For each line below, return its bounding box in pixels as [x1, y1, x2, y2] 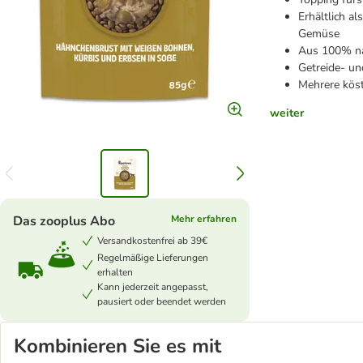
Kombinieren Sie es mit [14, 333, 221, 359]
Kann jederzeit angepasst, [97, 280, 208, 293]
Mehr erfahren [171, 212, 237, 225]
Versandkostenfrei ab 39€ [97, 234, 207, 247]
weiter [270, 105, 305, 121]
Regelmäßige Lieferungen [97, 251, 208, 264]
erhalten [97, 266, 133, 279]
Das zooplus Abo [13, 212, 115, 230]
